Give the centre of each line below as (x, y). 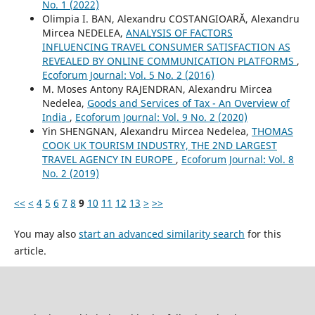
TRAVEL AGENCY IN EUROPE (109, 159)
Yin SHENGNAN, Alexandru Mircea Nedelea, (147, 131)
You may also (46, 233)
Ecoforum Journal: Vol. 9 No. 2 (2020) (161, 117)
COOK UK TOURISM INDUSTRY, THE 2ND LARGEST (159, 145)
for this (263, 233)
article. (30, 250)
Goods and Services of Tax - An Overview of (188, 103)
